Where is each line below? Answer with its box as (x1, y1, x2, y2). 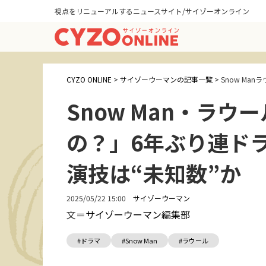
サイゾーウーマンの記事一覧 (120, 74, 213, 84)
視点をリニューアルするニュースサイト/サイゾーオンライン (55, 6, 249, 16)
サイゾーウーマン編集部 (85, 207, 190, 221)
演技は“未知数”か (66, 157, 241, 188)
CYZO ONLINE (66, 74, 112, 84)
